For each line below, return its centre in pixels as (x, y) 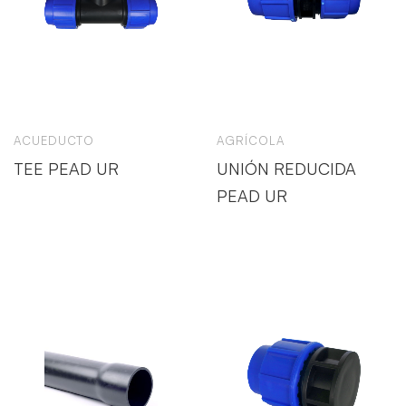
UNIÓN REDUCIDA (286, 169)
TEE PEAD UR (66, 169)
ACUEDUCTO (54, 140)
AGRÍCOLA (251, 140)
